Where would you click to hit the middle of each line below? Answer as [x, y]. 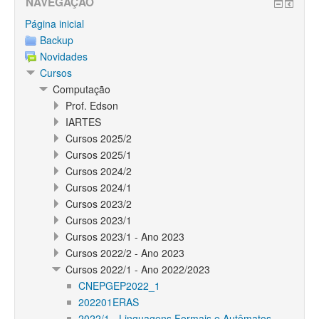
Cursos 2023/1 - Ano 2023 [125, 236]
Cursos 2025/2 [99, 138]
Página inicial [54, 23]
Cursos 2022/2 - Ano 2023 [125, 253]
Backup [57, 40]
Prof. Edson [92, 105]
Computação [82, 89]
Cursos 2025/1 [99, 155]
